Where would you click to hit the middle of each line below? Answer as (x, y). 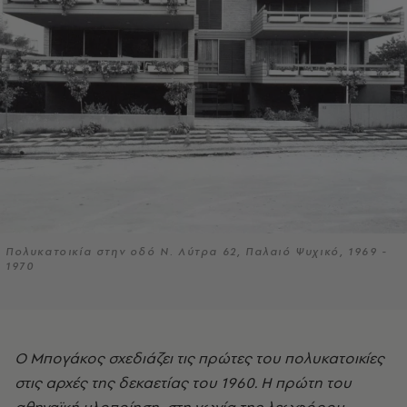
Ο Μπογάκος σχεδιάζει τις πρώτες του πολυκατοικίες (20, 358)
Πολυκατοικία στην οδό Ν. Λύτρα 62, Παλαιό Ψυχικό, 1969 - (197, 252)
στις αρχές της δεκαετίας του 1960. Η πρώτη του (183, 383)
